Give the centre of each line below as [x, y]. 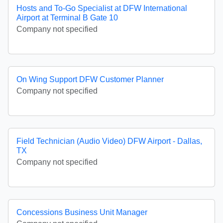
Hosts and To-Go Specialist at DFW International [102, 8]
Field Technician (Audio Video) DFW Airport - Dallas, [109, 141]
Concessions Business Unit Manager [82, 213]
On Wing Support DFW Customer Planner [90, 80]
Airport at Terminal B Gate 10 [67, 18]
